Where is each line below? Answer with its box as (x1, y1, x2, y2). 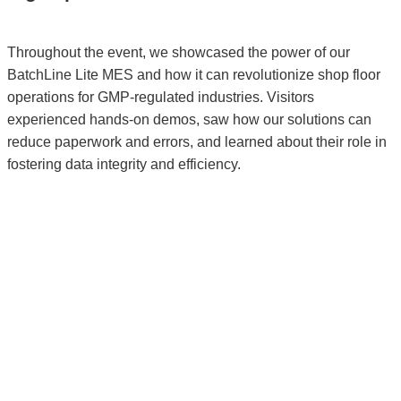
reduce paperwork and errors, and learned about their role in (7, 133, 387, 149)
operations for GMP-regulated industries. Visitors (7, 89, 314, 105)
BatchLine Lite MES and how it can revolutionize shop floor (7, 66, 380, 82)
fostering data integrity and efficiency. (7, 156, 241, 172)
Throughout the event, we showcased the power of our (7, 44, 350, 60)
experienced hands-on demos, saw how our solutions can (7, 111, 371, 127)
